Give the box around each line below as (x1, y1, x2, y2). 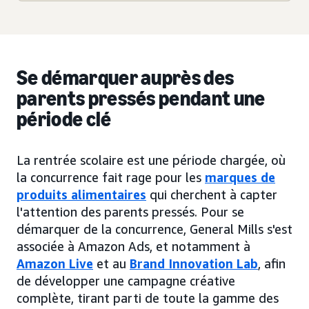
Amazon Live (17, 255, 93, 271)
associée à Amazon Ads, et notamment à (17, 238, 250, 254)
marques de (205, 169, 275, 185)
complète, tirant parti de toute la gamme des (17, 290, 279, 306)
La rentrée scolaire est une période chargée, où (17, 152, 286, 168)
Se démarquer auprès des (17, 65, 235, 90)
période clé (17, 106, 112, 132)
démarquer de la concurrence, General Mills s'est (17, 221, 292, 237)
